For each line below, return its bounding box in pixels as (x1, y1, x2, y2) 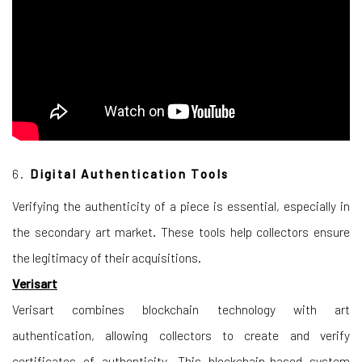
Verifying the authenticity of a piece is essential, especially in (12, 198, 350, 214)
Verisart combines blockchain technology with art (12, 301, 350, 318)
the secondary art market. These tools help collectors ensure (12, 224, 350, 240)
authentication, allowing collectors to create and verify (12, 327, 350, 343)
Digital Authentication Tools (30, 166, 229, 182)
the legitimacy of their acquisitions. (12, 250, 201, 266)
